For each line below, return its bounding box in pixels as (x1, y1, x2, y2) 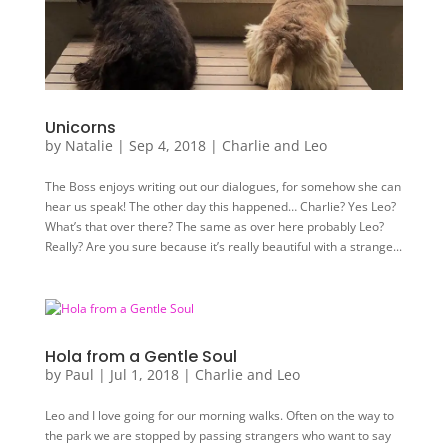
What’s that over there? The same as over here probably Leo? (44, 218, 384, 236)
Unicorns (44, 116, 116, 140)
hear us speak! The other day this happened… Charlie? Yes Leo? (44, 198, 396, 216)
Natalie (64, 136, 113, 156)
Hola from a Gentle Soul (44, 345, 237, 369)
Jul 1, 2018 (109, 365, 179, 385)
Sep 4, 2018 (128, 136, 206, 156)
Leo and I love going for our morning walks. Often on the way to (44, 407, 394, 425)
